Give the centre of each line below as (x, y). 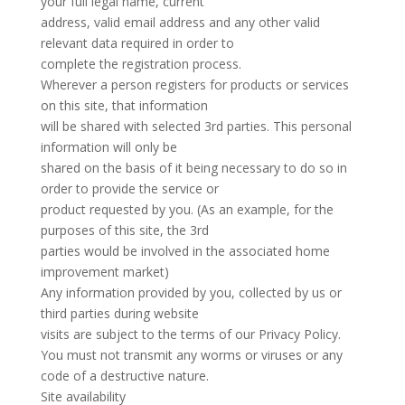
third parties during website (119, 313)
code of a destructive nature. (124, 376)
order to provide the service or (129, 188)
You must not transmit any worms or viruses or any (191, 355)
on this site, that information (124, 105)
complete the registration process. (141, 64)
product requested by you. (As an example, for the (187, 209)
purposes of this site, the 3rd (124, 230)
